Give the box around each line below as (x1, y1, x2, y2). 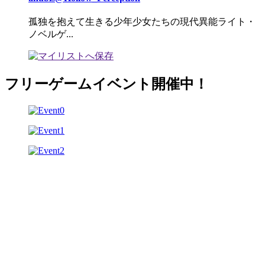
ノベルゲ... (28, 29, 73, 40)
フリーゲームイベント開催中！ (5, 76, 208, 92)
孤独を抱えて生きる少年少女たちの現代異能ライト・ (28, 17, 256, 27)
